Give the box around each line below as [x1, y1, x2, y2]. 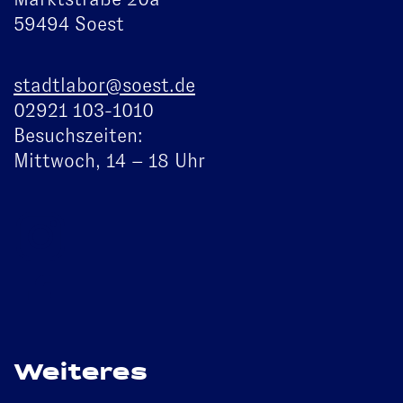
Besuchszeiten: [13, 123, 143, 147]
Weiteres [13, 363, 148, 386]
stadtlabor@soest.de [13, 73, 195, 96]
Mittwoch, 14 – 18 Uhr [13, 148, 205, 172]
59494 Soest [13, 12, 124, 35]
